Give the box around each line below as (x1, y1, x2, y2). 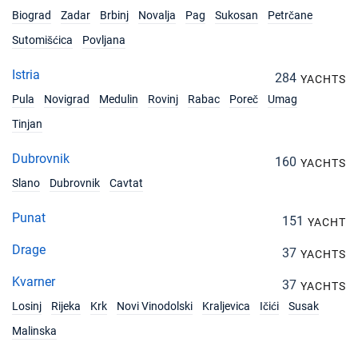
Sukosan (215, 9, 258, 22)
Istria (12, 67, 40, 82)
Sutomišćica (12, 34, 73, 46)
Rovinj (148, 93, 178, 105)
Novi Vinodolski (117, 300, 193, 312)
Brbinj (100, 9, 129, 22)
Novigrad (44, 93, 89, 105)
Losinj (12, 300, 42, 312)
